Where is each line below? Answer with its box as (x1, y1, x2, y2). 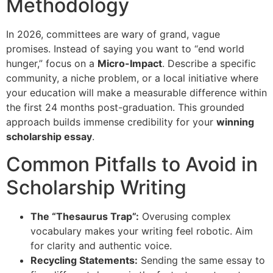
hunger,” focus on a (6, 57, 97, 70)
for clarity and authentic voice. (30, 239, 172, 252)
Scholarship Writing (6, 175, 186, 199)
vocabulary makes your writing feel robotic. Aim (30, 224, 253, 237)
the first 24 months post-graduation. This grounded (6, 101, 244, 114)
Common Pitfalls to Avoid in (6, 152, 258, 176)
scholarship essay (6, 130, 92, 143)
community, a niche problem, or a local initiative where (6, 72, 258, 85)
